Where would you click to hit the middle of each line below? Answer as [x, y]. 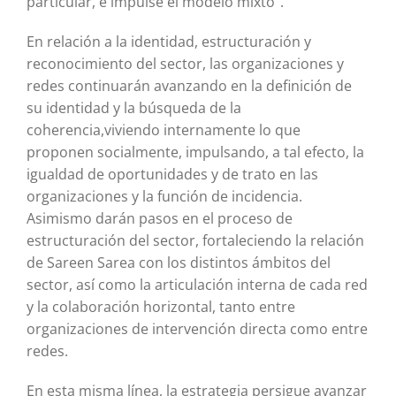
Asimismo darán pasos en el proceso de [159, 219]
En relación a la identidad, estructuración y [168, 42]
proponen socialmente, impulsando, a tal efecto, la [195, 152]
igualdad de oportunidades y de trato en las [172, 175]
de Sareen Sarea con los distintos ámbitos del [178, 263]
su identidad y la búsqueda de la [133, 108]
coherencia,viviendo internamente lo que [163, 130]
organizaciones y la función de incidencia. [164, 197]
